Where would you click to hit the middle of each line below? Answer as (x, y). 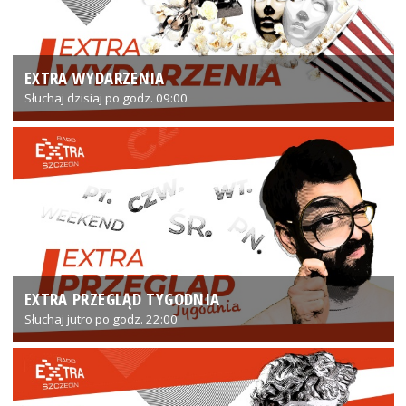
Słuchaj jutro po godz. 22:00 (101, 319)
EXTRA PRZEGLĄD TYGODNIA (122, 298)
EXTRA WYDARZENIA (94, 78)
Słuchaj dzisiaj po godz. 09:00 (106, 98)
